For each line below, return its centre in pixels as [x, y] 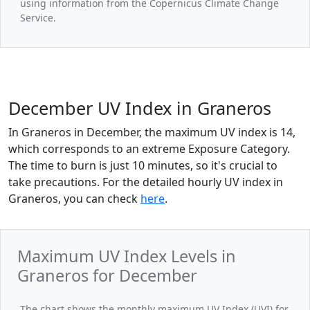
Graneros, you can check [74, 199]
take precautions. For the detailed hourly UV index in [146, 182]
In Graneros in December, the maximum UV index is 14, [152, 133]
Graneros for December [107, 276]
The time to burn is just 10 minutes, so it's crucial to [143, 166]
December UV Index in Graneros [140, 108]
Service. [38, 18]
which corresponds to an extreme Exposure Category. [149, 149]
